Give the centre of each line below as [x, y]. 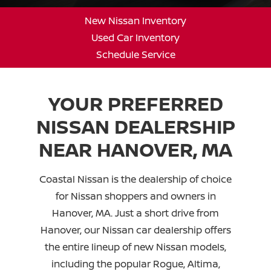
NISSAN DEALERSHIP [135, 127]
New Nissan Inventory [135, 21]
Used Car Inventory [135, 38]
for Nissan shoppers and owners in [135, 196]
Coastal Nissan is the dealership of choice [135, 179]
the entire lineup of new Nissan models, [135, 247]
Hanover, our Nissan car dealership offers [135, 230]
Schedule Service [135, 55]
